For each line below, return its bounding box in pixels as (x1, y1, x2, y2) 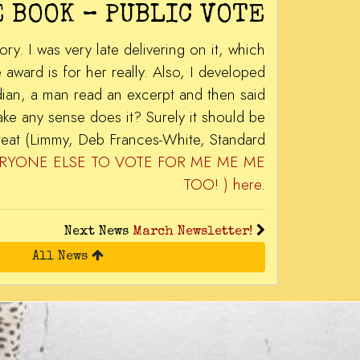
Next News (64, 226, 133, 239)
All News (31, 251, 92, 264)
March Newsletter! (133, 226, 252, 239)
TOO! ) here (183, 174, 261, 195)
